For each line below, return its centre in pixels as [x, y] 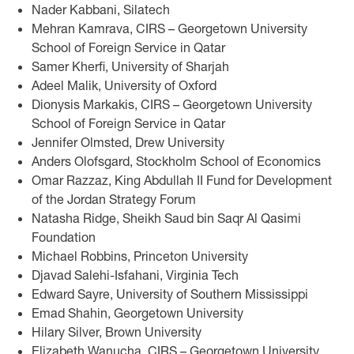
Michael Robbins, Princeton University [140, 255]
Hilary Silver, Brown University [117, 331]
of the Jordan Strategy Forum [114, 198]
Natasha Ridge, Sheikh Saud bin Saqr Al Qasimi [166, 217]
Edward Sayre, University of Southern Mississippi [170, 293]
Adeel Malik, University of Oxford [124, 85]
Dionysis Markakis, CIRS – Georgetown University [172, 104]
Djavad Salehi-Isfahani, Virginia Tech [135, 274]
